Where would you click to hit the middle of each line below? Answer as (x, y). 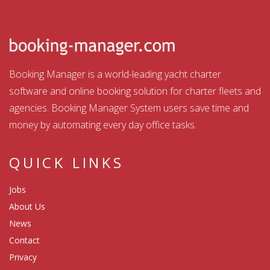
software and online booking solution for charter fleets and (135, 91)
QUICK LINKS (67, 162)
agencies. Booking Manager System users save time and (129, 108)
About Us (27, 206)
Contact (24, 240)
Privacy (23, 257)
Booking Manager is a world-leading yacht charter (115, 74)
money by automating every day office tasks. (103, 124)
